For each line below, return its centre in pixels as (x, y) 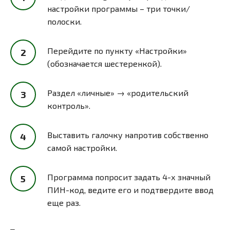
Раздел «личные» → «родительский (118, 92)
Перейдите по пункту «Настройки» (117, 50)
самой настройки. (82, 147)
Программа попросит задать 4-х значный (129, 177)
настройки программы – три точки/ (119, 8)
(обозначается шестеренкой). (104, 63)
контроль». (69, 105)
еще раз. (64, 202)
